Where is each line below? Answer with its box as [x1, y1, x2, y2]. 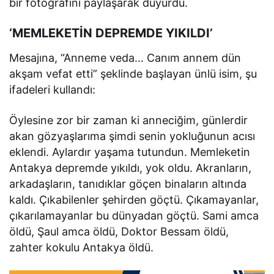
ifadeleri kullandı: [9, 83, 96, 96]
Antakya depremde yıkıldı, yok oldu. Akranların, [9, 161, 252, 174]
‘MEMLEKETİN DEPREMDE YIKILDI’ [9, 25, 213, 40]
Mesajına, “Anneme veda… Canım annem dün [9, 51, 242, 64]
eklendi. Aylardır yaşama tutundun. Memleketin [9, 145, 251, 158]
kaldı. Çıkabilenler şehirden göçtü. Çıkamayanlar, [9, 193, 259, 206]
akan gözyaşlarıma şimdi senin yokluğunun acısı [9, 129, 256, 143]
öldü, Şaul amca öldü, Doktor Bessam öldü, [9, 224, 229, 238]
